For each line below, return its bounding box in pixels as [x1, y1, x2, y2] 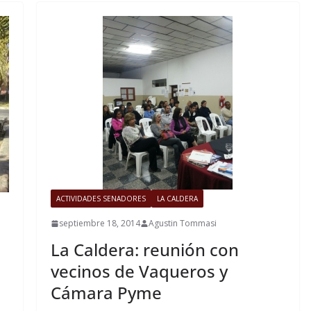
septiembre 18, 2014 [58, 217, 140, 230]
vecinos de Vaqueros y [50, 260, 228, 283]
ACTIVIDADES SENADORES [56, 194, 146, 204]
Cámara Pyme [50, 281, 162, 305]
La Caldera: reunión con [50, 238, 239, 262]
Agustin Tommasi [148, 217, 217, 230]
